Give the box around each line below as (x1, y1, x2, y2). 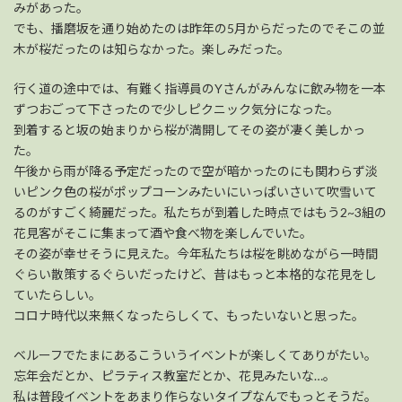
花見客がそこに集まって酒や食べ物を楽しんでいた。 (13, 225, 312, 241)
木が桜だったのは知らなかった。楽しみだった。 (13, 41, 290, 57)
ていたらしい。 (13, 287, 101, 303)
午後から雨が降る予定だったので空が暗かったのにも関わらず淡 (13, 163, 378, 179)
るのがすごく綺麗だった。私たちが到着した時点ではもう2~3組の (13, 205, 387, 221)
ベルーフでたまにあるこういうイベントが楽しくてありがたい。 (13, 347, 377, 363)
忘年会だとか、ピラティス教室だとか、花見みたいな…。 (13, 368, 336, 384)
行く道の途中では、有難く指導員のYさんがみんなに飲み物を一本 (13, 81, 386, 97)
